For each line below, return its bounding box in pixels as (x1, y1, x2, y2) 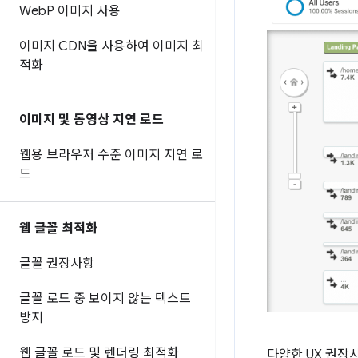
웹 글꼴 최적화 (19, 221, 97, 237)
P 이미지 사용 (46, 3, 121, 19)
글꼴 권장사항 (19, 256, 94, 272)
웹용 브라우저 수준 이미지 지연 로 (19, 147, 203, 163)
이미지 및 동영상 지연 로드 (19, 112, 164, 128)
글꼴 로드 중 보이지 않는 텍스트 (19, 291, 191, 307)
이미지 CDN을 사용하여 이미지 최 (19, 38, 204, 54)
